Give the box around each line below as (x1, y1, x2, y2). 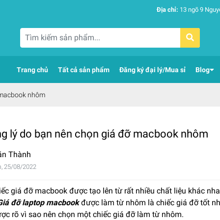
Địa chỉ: (157, 6, 178, 13)
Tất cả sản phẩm (57, 65, 110, 74)
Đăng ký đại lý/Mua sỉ (119, 65, 186, 74)
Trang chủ (16, 65, 48, 74)
